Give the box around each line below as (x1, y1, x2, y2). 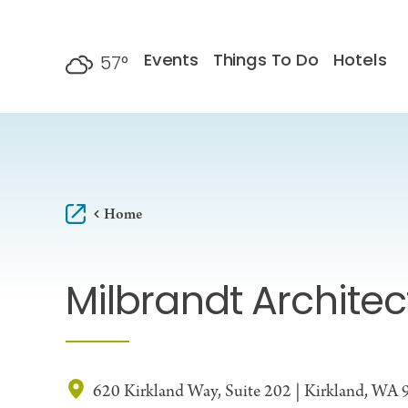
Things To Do (212, 46, 319, 76)
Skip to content (22, 20, 127, 43)
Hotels (332, 46, 387, 76)
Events (143, 46, 199, 76)
